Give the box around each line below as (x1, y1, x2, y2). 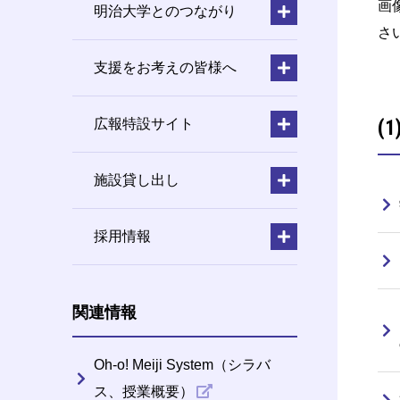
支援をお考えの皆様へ (93, 59, 237, 75)
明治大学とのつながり (93, 3, 237, 19)
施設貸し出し (93, 171, 179, 187)
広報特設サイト (93, 115, 194, 131)
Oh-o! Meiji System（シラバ (93, 356, 271, 372)
